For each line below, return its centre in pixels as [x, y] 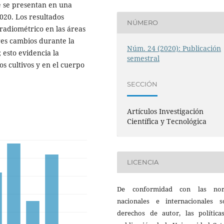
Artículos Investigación [165, 111]
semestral [143, 58]
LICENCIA [143, 162]
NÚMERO [143, 23]
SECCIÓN [142, 84]
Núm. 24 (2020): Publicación [174, 48]
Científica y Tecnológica [167, 121]
